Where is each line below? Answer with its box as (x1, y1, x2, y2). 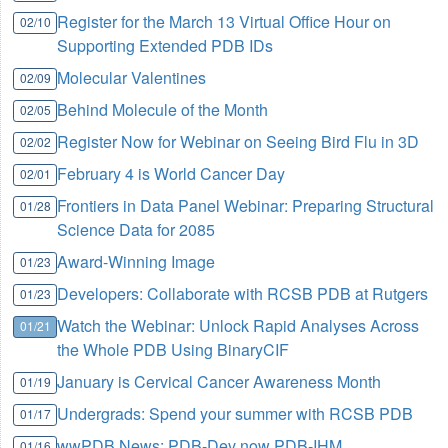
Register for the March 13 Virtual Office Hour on (57, 10, 392, 33)
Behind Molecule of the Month (57, 98, 269, 121)
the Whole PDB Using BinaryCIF (57, 338, 290, 361)
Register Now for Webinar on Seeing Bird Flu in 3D (57, 130, 420, 153)
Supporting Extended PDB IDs (57, 34, 274, 57)
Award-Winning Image (57, 250, 216, 273)
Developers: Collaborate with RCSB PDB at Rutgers (57, 282, 429, 305)
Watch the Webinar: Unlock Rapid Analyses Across (57, 314, 420, 337)
